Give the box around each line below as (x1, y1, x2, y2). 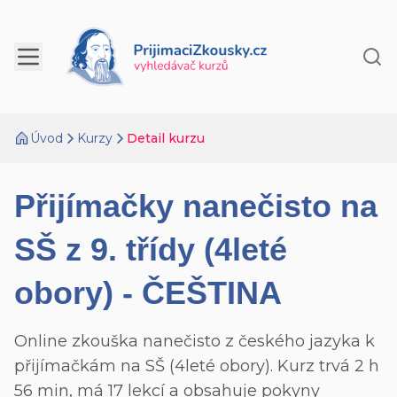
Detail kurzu (127, 130, 205, 146)
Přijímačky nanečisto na (14, 188, 378, 224)
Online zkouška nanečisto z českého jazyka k (14, 331, 375, 351)
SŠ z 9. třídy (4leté (14, 231, 287, 268)
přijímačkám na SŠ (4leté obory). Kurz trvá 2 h (14, 356, 379, 376)
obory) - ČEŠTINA (14, 275, 282, 311)
